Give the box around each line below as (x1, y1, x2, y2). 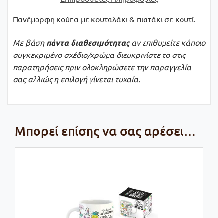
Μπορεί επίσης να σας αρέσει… (15, 122, 196, 139)
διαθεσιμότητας (71, 37, 129, 48)
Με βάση (13, 37, 46, 48)
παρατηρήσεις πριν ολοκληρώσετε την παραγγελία (13, 62, 191, 72)
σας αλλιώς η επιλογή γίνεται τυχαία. (13, 74, 140, 84)
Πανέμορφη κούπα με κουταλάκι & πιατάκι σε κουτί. (13, 14, 196, 24)
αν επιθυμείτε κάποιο (129, 37, 205, 48)
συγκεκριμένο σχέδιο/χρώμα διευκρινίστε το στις (13, 50, 185, 60)
